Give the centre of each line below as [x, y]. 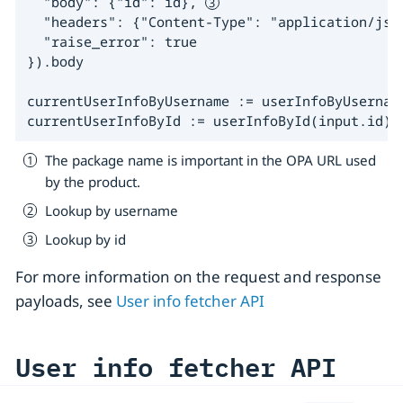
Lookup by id [85, 239]
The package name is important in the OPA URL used [210, 160]
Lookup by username [112, 210]
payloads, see [66, 301]
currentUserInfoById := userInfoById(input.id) [209, 120]
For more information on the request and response [198, 277]
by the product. [93, 181]
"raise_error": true [112, 41]
